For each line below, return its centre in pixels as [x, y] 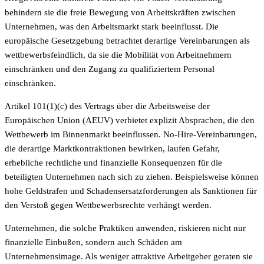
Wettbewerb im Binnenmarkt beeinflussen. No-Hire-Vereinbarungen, [131, 134]
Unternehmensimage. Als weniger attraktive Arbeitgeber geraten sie [129, 256]
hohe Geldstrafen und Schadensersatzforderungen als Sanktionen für [131, 191]
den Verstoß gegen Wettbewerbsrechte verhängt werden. [108, 205]
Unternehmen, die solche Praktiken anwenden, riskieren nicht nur [125, 228]
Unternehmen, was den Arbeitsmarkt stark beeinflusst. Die [112, 26]
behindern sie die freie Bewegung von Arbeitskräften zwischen [120, 12]
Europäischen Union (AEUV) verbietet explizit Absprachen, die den [130, 120]
